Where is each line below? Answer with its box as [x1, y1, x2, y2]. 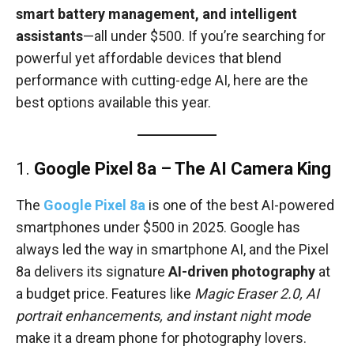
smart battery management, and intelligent [16, 6, 297, 23]
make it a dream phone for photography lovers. [16, 330, 307, 347]
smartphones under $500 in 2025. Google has [16, 219, 300, 236]
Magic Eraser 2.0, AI [194, 285, 319, 303]
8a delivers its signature [16, 263, 168, 281]
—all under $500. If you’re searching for [83, 28, 326, 45]
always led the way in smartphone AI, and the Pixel [16, 241, 329, 258]
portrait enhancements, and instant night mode [16, 307, 311, 325]
